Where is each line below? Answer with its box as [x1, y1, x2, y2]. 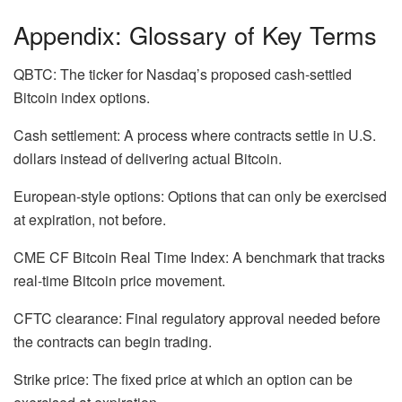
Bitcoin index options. [13, 87, 150, 109]
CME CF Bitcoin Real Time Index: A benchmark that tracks [13, 247, 385, 268]
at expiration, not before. [13, 209, 166, 231]
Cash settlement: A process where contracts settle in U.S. [13, 125, 376, 146]
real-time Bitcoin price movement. [13, 270, 225, 292]
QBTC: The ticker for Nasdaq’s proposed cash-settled [13, 64, 352, 85]
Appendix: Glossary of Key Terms [13, 16, 377, 52]
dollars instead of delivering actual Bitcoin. [13, 148, 282, 170]
